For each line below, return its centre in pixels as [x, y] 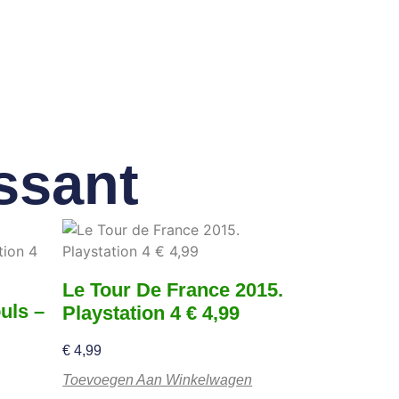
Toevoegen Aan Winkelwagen [158, 379]
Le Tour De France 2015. [173, 289]
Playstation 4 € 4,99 [151, 313]
